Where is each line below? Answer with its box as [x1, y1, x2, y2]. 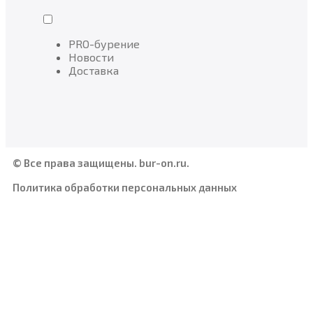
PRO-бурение [68, 36, 140, 50]
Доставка [68, 63, 119, 77]
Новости [68, 50, 114, 64]
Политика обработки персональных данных [13, 180, 237, 194]
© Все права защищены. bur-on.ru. [13, 156, 189, 169]
